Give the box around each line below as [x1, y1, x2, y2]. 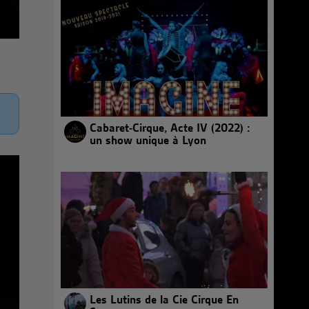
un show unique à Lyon [90, 132, 206, 148]
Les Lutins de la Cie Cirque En [90, 292, 239, 307]
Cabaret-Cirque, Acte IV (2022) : [90, 120, 250, 135]
